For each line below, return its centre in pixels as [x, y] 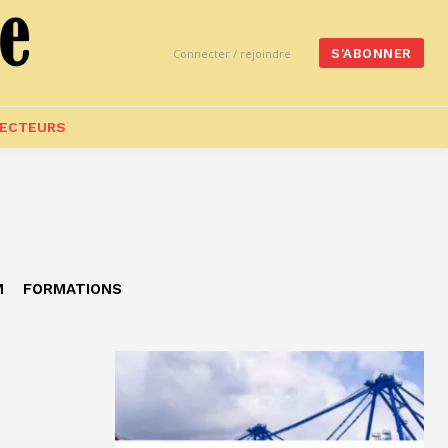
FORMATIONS [72, 289]
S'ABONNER [371, 54]
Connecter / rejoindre [232, 53]
